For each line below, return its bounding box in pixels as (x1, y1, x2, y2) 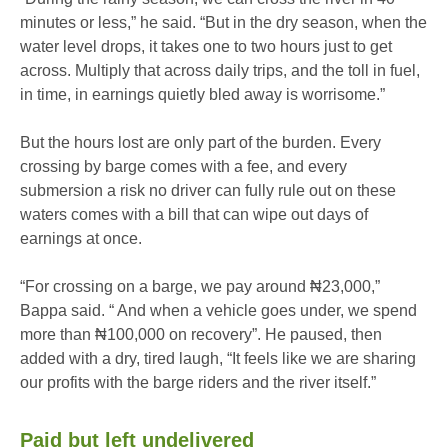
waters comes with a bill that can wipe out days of (20, 206, 368, 224)
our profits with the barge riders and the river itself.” (20, 374, 376, 392)
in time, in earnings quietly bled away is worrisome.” (20, 86, 385, 104)
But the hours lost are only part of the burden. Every (20, 134, 381, 152)
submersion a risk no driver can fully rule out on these (20, 182, 396, 200)
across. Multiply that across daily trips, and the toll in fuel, (20, 62, 420, 80)
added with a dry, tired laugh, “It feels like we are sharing (20, 350, 416, 368)
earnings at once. (20, 230, 142, 248)
